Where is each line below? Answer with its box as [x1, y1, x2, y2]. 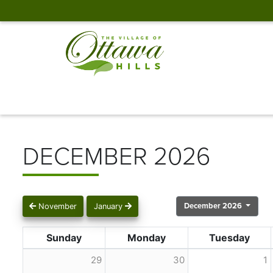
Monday [127, 231, 166, 244]
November [36, 201, 77, 211]
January [93, 201, 125, 211]
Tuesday [209, 231, 250, 244]
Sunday [46, 231, 82, 244]
